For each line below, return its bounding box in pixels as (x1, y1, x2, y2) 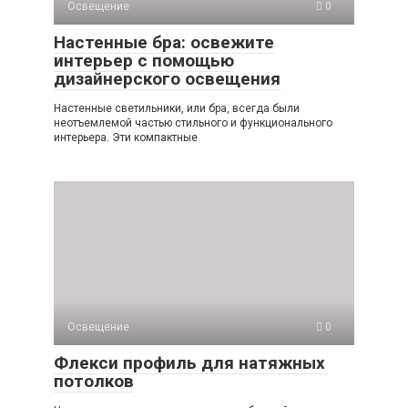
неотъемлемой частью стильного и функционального (54, 116, 332, 129)
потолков (54, 370, 134, 392)
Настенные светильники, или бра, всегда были (54, 101, 300, 115)
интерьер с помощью (54, 49, 234, 71)
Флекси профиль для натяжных (54, 352, 325, 373)
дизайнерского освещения (54, 67, 280, 89)
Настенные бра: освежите (54, 31, 274, 53)
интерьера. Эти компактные (54, 130, 198, 144)
